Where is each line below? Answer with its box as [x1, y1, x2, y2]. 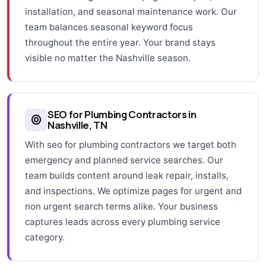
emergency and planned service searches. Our [25, 154, 223, 166]
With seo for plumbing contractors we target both [25, 138, 236, 150]
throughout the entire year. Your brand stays [25, 36, 216, 48]
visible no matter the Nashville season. [25, 52, 191, 64]
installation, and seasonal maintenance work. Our [25, 5, 237, 17]
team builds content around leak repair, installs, [25, 169, 229, 181]
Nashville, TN [47, 118, 107, 132]
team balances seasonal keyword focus [25, 21, 193, 33]
